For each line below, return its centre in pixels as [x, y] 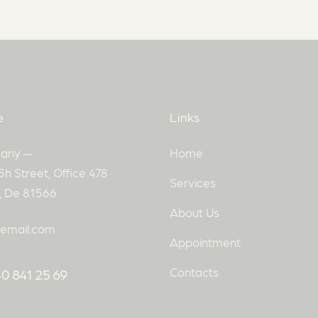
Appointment [205, 242]
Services [193, 183]
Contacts [194, 272]
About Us [194, 213]
